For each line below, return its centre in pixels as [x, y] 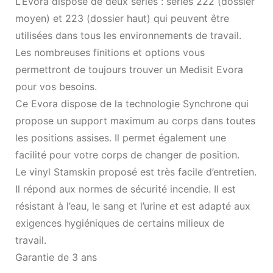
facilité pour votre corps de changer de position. [127, 154]
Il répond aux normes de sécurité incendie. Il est [126, 189]
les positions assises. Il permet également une [121, 137]
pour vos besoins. [56, 86]
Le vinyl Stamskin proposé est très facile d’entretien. [136, 172]
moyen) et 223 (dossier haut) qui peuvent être [122, 18]
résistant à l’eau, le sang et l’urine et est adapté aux [133, 206]
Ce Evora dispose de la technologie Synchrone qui [132, 103]
